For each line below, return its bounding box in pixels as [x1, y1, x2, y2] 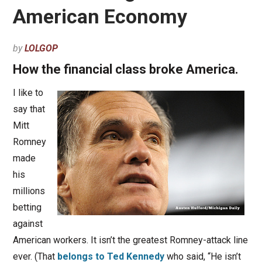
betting [12, 202, 42, 213]
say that [12, 104, 45, 115]
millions [12, 185, 45, 197]
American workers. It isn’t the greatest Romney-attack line [12, 235, 248, 246]
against [12, 218, 43, 230]
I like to [12, 87, 43, 99]
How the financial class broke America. [12, 62, 239, 77]
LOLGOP [24, 43, 58, 54]
